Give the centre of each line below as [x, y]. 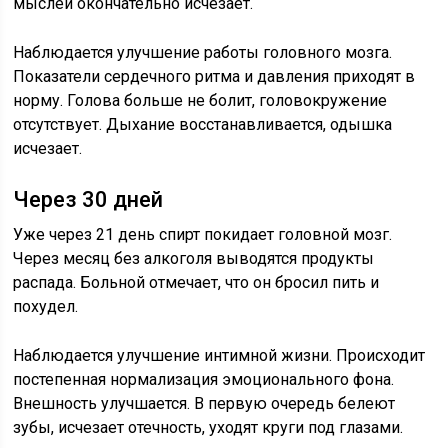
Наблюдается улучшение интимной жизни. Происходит [219, 355]
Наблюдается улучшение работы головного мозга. [203, 52]
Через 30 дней [88, 199]
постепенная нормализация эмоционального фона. [204, 379]
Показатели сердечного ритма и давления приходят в [214, 76]
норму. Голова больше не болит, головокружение [200, 100]
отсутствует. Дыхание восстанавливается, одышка [203, 124]
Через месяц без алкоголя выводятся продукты [194, 258]
